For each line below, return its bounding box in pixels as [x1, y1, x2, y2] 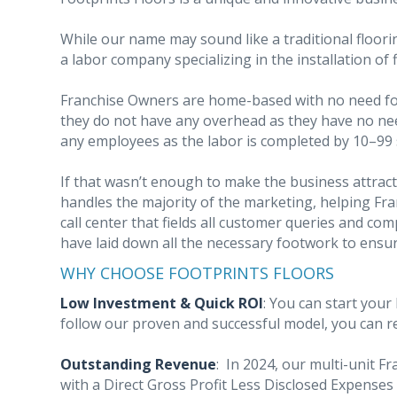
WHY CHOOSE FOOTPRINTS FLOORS [60, 262, 334, 284]
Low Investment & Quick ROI [60, 293, 263, 313]
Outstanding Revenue [60, 354, 216, 374]
